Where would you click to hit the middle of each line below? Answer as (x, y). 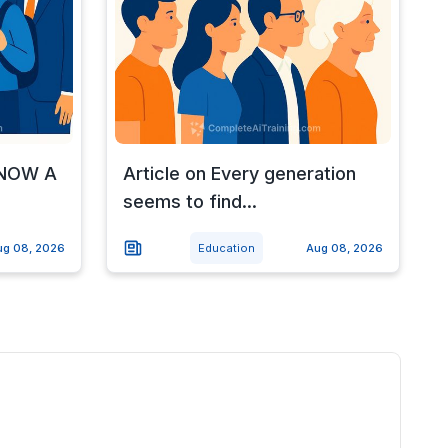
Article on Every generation (239, 173)
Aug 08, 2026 (344, 247)
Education (226, 247)
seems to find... (189, 201)
